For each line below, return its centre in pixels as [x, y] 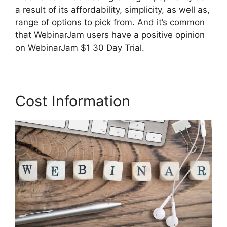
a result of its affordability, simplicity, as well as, [112, 9]
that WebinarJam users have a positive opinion [110, 35]
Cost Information [73, 101]
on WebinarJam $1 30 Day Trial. [80, 47]
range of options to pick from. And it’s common [110, 22]
